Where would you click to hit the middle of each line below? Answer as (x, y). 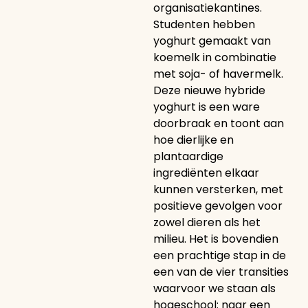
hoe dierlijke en (193, 140)
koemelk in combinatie (214, 57)
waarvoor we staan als (214, 288)
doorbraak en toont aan (218, 123)
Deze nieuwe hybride (209, 90)
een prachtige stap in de (219, 255)
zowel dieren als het (207, 222)
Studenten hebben (204, 24)
